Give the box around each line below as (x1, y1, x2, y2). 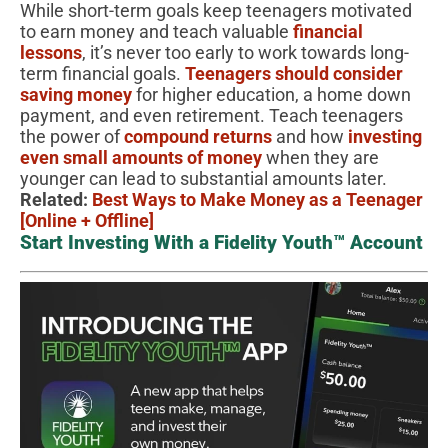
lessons (20, 41, 82, 63)
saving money (20, 83, 132, 105)
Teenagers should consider (185, 62, 403, 84)
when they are (262, 146, 379, 168)
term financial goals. (20, 62, 185, 84)
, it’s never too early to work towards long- (82, 41, 409, 63)
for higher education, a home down (132, 83, 411, 105)
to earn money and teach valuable (20, 20, 293, 42)
